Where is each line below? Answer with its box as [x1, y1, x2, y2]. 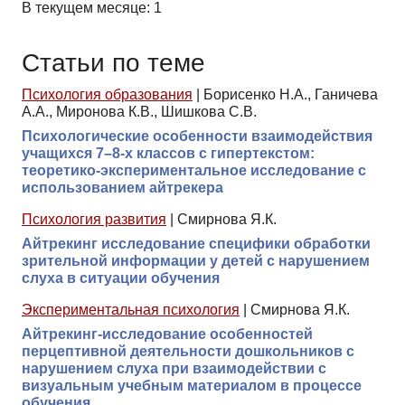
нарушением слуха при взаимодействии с [22, 361, 326, 377]
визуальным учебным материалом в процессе [22, 378, 362, 394]
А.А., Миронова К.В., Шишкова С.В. [22, 104, 257, 120]
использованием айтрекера [22, 180, 223, 196]
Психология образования [22, 87, 193, 103]
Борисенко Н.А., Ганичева [203, 87, 378, 103]
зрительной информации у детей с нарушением [22, 253, 370, 269]
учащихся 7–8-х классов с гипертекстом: [22, 146, 315, 162]
